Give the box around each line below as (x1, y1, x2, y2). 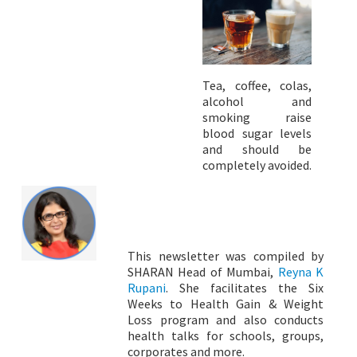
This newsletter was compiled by (127, 247, 324, 264)
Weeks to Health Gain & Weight (127, 295, 324, 312)
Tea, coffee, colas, (202, 77, 312, 94)
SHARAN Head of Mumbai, (127, 263, 278, 280)
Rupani (127, 279, 166, 296)
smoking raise (202, 109, 312, 126)
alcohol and (202, 93, 312, 110)
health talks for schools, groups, (127, 327, 324, 343)
